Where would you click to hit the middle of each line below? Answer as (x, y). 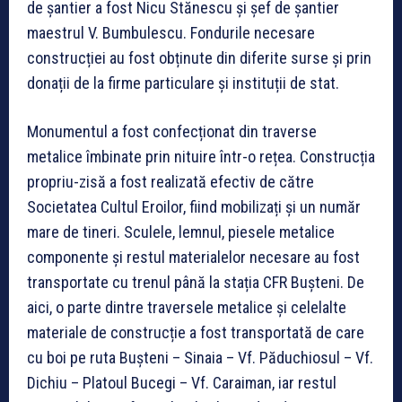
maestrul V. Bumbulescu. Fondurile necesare (171, 32)
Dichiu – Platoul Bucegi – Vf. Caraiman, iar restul (182, 382)
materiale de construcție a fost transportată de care (196, 332)
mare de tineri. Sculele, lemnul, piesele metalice (181, 232)
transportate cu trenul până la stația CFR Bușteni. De (196, 282)
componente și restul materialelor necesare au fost (193, 257)
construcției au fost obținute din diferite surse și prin (199, 57)
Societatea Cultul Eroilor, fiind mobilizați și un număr (194, 206)
